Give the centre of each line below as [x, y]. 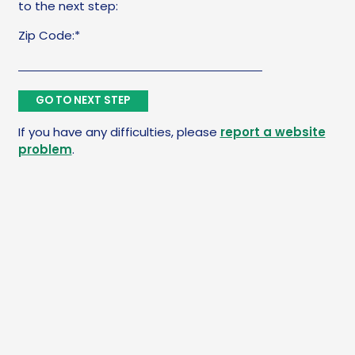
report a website [273, 132]
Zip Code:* [49, 35]
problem [45, 150]
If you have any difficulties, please [119, 132]
